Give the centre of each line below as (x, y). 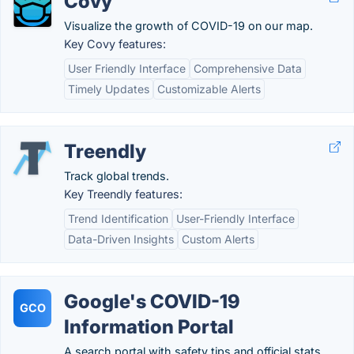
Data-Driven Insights (121, 239)
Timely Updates (109, 89)
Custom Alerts (218, 239)
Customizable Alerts (209, 89)
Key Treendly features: (123, 194)
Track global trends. (117, 176)
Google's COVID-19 (152, 301)
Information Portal (149, 327)
